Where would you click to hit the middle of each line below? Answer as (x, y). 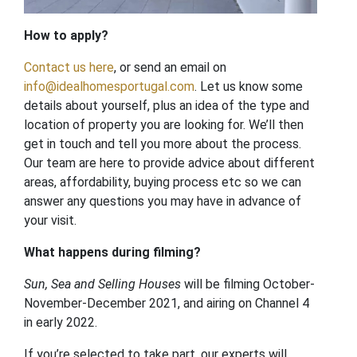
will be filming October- (249, 284)
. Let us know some (249, 87)
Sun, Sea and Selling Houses (104, 284)
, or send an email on (170, 68)
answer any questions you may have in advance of (163, 202)
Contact (47, 68)
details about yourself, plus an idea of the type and (167, 106)
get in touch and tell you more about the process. (163, 144)
